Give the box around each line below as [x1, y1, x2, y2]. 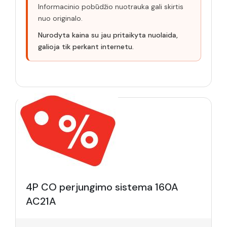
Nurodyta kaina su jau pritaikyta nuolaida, [38, 30, 178, 40]
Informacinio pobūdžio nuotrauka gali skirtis [38, 2, 183, 11]
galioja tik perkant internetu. [38, 42, 134, 51]
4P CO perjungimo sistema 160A [26, 180, 178, 194]
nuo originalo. [38, 14, 83, 23]
